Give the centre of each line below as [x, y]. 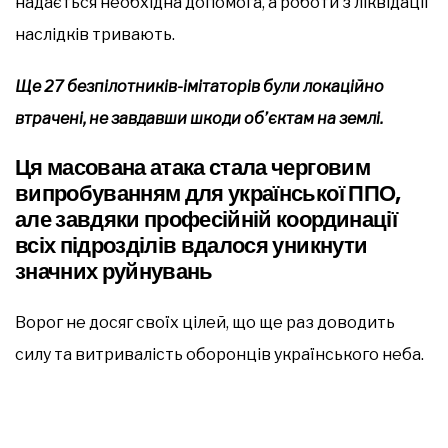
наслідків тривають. [98, 34]
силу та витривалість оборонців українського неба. [222, 354]
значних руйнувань [114, 271]
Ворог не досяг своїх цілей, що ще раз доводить [205, 322]
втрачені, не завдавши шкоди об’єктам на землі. [200, 118]
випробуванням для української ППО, [208, 193]
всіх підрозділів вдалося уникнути [191, 245]
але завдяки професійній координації [206, 219]
